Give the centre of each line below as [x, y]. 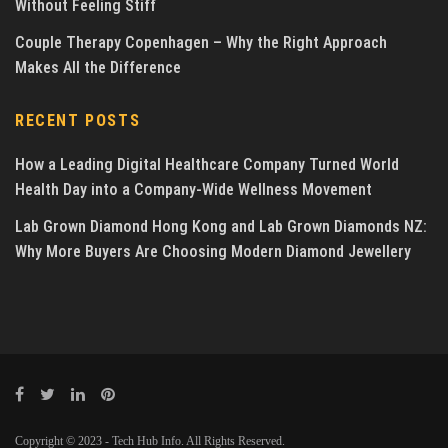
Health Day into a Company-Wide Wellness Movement [193, 190]
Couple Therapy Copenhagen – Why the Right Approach [201, 43]
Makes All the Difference [98, 68]
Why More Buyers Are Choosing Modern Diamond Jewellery [217, 252]
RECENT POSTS [78, 121]
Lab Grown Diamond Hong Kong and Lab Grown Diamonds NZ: [221, 227]
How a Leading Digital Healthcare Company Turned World [207, 165]
